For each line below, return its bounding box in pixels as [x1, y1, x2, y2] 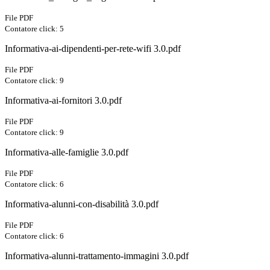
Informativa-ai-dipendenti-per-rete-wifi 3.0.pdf [5, 43, 181, 54]
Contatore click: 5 [5, 24, 64, 34]
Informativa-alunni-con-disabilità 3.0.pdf [5, 199, 159, 210]
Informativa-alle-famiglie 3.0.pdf [5, 147, 128, 158]
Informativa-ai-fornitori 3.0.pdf [5, 95, 122, 106]
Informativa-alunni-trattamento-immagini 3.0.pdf [5, 251, 189, 262]
